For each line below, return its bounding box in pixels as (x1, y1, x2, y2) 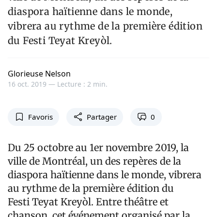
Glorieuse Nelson (8, 68, 71, 79)
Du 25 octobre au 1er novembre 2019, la (8, 141, 189, 154)
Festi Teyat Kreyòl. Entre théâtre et (8, 195, 169, 208)
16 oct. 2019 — (8, 79, 57, 89)
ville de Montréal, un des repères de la (8, 155, 181, 167)
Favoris (28, 112, 53, 122)
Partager (86, 112, 117, 122)
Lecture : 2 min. (57, 79, 108, 89)
